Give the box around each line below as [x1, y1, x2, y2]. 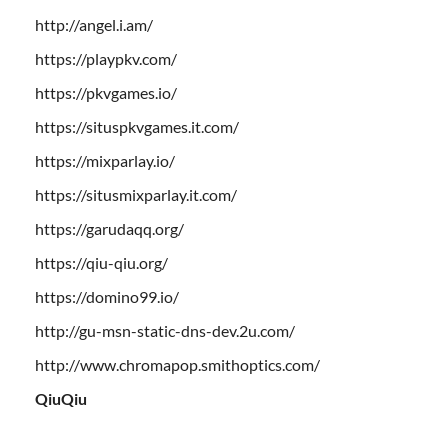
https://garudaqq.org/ [35, 218, 184, 238]
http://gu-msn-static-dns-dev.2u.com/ [35, 320, 295, 340]
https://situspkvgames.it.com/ [35, 116, 239, 136]
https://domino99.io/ [35, 286, 179, 306]
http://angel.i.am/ [35, 14, 153, 34]
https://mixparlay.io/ [35, 150, 175, 170]
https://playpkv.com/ [35, 48, 177, 68]
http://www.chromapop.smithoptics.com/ [35, 354, 320, 374]
